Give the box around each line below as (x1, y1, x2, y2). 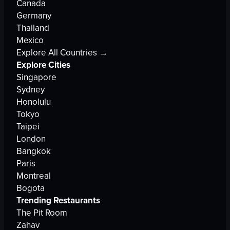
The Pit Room (16, 206, 67, 219)
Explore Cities (16, 59, 70, 71)
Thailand (16, 22, 49, 34)
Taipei (16, 120, 40, 133)
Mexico (16, 34, 44, 47)
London (16, 132, 46, 145)
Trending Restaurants (16, 194, 100, 207)
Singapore (16, 71, 56, 84)
